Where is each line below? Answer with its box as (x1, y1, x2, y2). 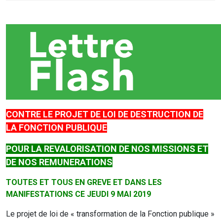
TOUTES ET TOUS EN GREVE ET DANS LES (6, 178, 162, 187)
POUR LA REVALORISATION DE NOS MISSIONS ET (6, 144, 208, 154)
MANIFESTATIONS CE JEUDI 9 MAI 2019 (6, 189, 151, 199)
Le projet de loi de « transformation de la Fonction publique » (6, 209, 215, 219)
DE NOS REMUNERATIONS (6, 157, 112, 167)
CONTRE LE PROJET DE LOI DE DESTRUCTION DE (6, 109, 203, 119)
